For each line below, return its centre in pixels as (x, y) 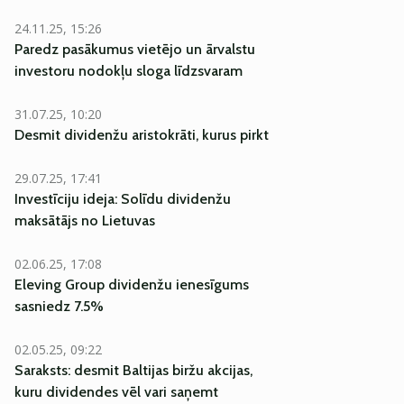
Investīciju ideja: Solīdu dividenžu (123, 199)
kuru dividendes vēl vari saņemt (116, 392)
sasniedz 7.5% (59, 306)
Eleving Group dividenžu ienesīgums (132, 285)
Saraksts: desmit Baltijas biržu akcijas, (133, 370)
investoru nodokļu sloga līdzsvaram (129, 71)
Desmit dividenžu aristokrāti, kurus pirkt (142, 135)
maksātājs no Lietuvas (85, 220)
